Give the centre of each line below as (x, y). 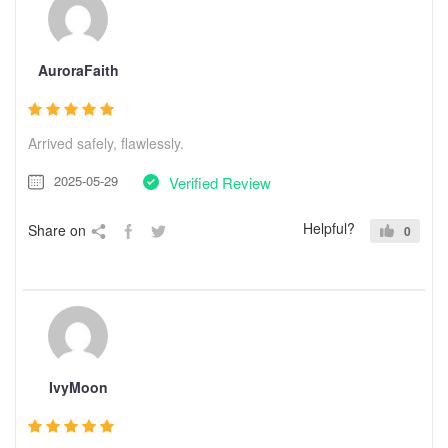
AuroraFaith (78, 69)
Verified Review (220, 182)
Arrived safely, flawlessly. (106, 142)
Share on (57, 229)
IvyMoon (78, 386)
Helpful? (329, 227)
